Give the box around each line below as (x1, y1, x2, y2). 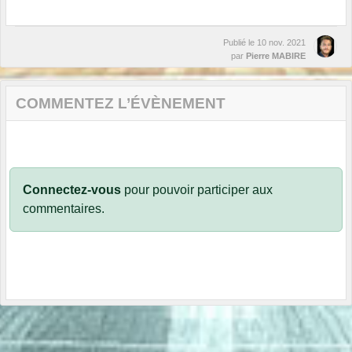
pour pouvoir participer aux (121, 183, 273, 197)
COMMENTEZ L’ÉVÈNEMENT (16, 95, 225, 112)
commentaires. (23, 202, 104, 216)
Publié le (223, 38, 257, 48)
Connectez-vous (23, 183, 121, 197)
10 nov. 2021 (257, 38, 306, 48)
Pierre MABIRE (246, 51, 306, 61)
